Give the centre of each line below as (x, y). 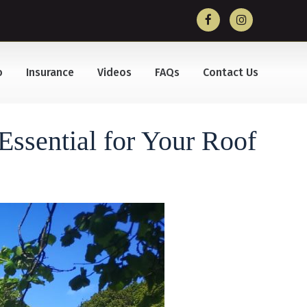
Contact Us (231, 72)
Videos (115, 72)
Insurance (50, 72)
